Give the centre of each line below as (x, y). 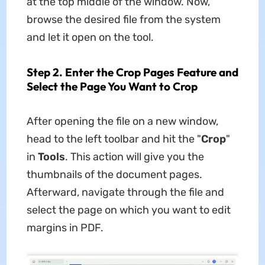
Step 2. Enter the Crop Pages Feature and (132, 72)
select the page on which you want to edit (128, 210)
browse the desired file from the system (123, 20)
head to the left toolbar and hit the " (114, 139)
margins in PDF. (65, 228)
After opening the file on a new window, (122, 122)
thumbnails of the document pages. (114, 175)
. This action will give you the (134, 157)
